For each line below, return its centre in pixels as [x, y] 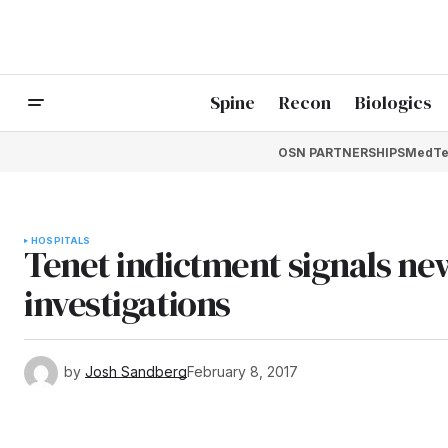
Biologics [393, 103]
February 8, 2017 [242, 371]
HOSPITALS [61, 240]
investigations [127, 303]
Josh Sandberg [136, 371]
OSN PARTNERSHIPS [341, 152]
